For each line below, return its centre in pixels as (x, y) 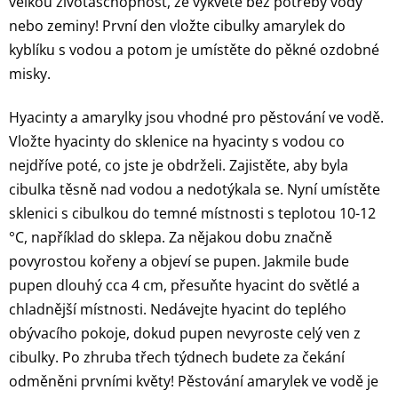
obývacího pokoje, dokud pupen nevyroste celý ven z (185, 333)
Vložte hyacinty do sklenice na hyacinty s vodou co (177, 141)
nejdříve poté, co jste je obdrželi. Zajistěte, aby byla (179, 165)
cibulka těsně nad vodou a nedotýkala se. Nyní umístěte (195, 189)
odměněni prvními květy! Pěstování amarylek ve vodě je (194, 381)
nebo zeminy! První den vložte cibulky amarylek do (177, 25)
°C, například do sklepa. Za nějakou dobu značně (171, 237)
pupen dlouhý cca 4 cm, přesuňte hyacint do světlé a (184, 285)
